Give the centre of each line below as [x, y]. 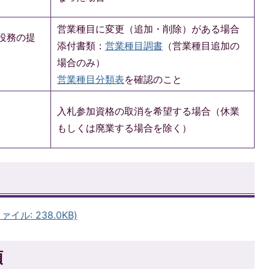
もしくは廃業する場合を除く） [124, 128]
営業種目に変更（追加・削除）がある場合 [148, 29]
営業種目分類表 [91, 79]
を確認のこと [153, 79]
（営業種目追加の [201, 45]
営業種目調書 [134, 45]
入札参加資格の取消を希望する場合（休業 [148, 111]
